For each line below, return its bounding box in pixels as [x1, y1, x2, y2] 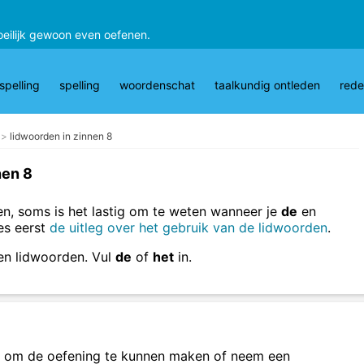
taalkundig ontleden [214, 78, 320, 92]
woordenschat [119, 78, 195, 92]
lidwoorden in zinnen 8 [10, 130, 112, 142]
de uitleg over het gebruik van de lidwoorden [50, 219, 327, 236]
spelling [59, 78, 100, 92]
